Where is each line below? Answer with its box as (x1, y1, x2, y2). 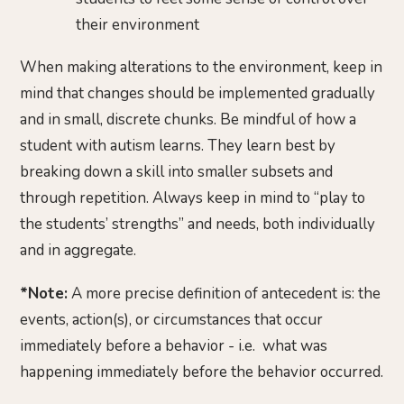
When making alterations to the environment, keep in (20, 57, 382, 78)
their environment (76, 14, 200, 35)
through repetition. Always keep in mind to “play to (20, 188, 365, 209)
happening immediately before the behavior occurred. (20, 361, 383, 382)
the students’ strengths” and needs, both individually (20, 214, 375, 235)
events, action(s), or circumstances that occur (20, 308, 323, 330)
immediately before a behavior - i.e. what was (20, 335, 327, 356)
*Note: (20, 282, 68, 304)
